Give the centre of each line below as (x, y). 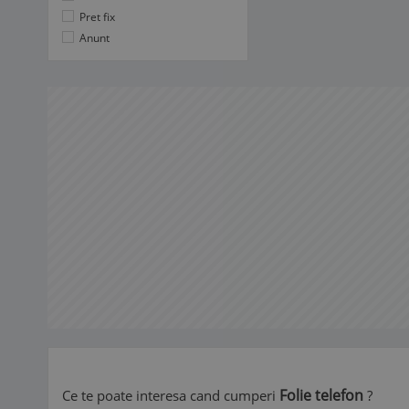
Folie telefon (321, 395)
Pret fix (96, 17)
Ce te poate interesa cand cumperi (171, 395)
